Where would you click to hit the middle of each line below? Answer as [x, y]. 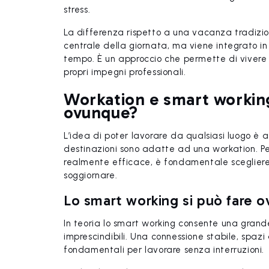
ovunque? [101, 113]
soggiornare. [91, 175]
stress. [77, 10]
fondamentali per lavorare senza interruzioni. [164, 250]
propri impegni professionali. [125, 72]
